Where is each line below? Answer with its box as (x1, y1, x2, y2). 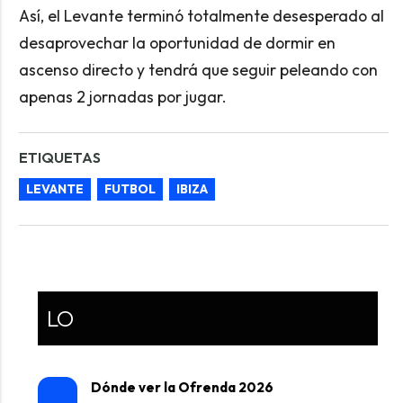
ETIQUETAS (18, 148, 101, 167)
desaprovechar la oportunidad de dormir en (18, 32, 336, 54)
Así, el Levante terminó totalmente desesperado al (18, 5, 384, 27)
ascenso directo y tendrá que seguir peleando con (18, 59, 378, 81)
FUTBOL (103, 181, 156, 198)
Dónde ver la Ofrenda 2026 (90, 379, 273, 397)
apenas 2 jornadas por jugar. (18, 86, 230, 108)
